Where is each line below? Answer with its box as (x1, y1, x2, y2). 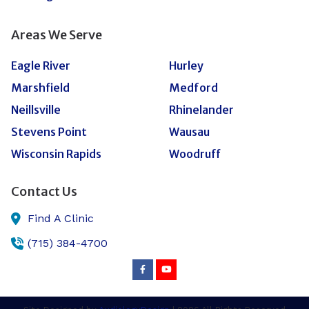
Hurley (168, 58, 203, 72)
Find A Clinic (28, 212, 94, 226)
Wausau (168, 125, 210, 139)
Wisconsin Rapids (11, 147, 101, 161)
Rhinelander (168, 103, 234, 117)
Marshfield (11, 81, 70, 95)
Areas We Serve (11, 26, 102, 43)
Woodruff (168, 147, 221, 161)
